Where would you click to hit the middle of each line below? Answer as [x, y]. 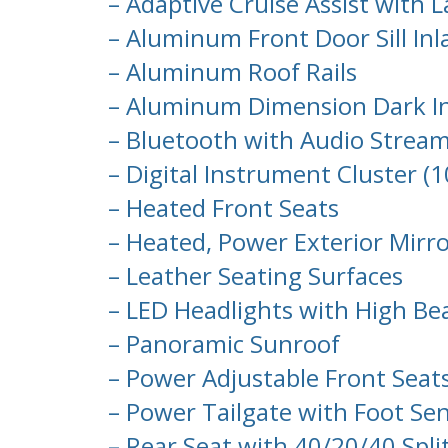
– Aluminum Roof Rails [229, 72]
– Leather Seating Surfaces [252, 276]
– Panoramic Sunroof [221, 344]
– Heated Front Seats [220, 208]
